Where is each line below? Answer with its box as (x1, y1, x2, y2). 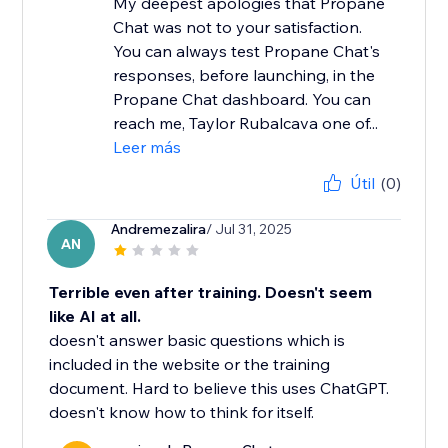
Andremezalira (111, 220, 207, 239)
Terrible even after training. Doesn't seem (49, 282, 373, 303)
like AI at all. (49, 306, 142, 327)
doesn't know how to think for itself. (49, 402, 315, 423)
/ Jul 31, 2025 (206, 220, 293, 239)
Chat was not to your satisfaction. (113, 17, 363, 38)
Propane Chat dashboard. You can (113, 89, 372, 110)
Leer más (113, 137, 182, 158)
